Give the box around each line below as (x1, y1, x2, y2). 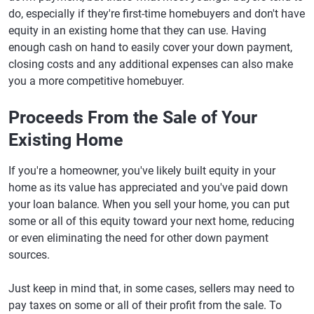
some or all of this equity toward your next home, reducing (8, 214, 294, 228)
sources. (8, 248, 50, 261)
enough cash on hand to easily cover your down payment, (8, 41, 292, 54)
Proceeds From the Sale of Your (8, 107, 257, 128)
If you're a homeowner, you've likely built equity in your (8, 164, 275, 177)
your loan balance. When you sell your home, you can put (8, 198, 289, 211)
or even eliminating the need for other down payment (8, 231, 268, 245)
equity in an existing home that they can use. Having (8, 24, 266, 37)
